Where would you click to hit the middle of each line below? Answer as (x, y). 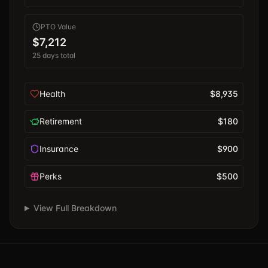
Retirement (61, 121)
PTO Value (58, 27)
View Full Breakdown (75, 208)
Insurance (59, 149)
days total (58, 55)
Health (52, 94)
